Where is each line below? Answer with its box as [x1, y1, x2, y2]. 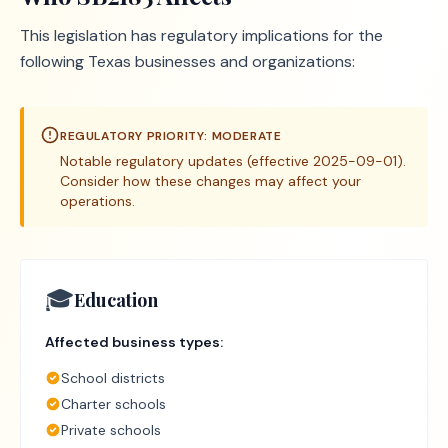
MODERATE [211, 128, 282, 144]
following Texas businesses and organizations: [20, 51, 355, 72]
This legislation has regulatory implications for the [20, 25, 383, 46]
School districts [61, 369, 165, 387]
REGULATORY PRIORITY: [60, 128, 212, 144]
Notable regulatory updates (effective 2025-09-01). [60, 152, 406, 170]
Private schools [61, 421, 161, 439]
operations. [60, 192, 135, 210]
